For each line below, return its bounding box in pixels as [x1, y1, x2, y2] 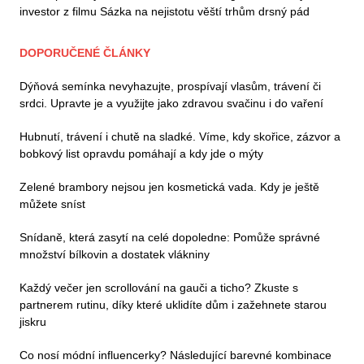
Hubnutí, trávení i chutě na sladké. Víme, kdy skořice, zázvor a [19, 130, 340, 144]
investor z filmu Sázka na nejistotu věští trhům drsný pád [19, 5, 310, 19]
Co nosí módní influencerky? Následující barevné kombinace [19, 349, 331, 362]
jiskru [19, 315, 46, 329]
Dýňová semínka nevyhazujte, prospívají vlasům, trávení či [19, 80, 321, 93]
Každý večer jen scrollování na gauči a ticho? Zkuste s [19, 281, 298, 295]
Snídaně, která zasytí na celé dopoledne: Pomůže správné [19, 231, 320, 245]
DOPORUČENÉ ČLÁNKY [19, 46, 150, 60]
